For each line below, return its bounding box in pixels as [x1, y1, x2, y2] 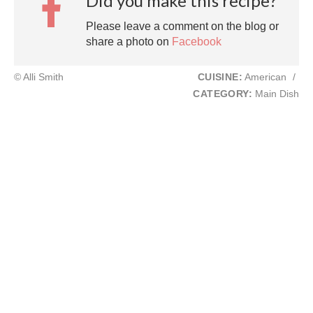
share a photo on [86, 35, 172, 48]
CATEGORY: [193, 88, 252, 99]
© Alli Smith [14, 71, 64, 82]
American [242, 71, 289, 82]
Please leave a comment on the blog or [86, 20, 279, 32]
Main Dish [252, 88, 299, 99]
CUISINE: [197, 71, 242, 82]
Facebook [172, 35, 221, 48]
